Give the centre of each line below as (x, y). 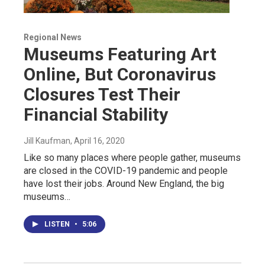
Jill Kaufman (47, 141)
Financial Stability (96, 115)
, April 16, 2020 (98, 141)
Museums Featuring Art (120, 54)
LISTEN (58, 224)
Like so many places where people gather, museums (132, 158)
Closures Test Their (102, 95)
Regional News (53, 38)
